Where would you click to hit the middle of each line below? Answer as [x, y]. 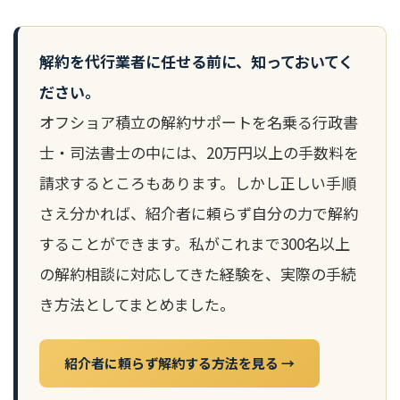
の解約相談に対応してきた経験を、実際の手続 [198, 274]
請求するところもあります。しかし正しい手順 [198, 183]
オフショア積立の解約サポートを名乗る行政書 [199, 122]
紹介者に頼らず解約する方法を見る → [179, 363]
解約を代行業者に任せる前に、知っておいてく [196, 62]
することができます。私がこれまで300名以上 [195, 244]
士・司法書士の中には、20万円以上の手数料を [199, 153]
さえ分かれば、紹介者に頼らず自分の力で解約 [199, 213]
